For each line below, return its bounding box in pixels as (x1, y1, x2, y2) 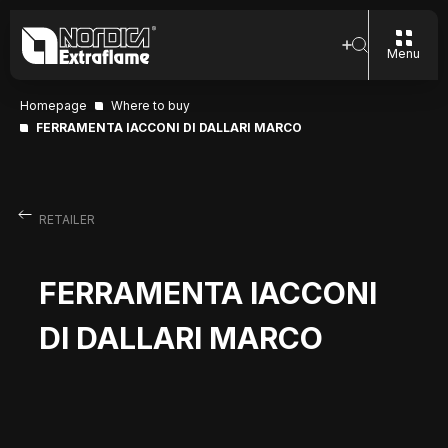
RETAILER (38, 212, 95, 227)
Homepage (20, 98, 87, 113)
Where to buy (111, 98, 190, 113)
